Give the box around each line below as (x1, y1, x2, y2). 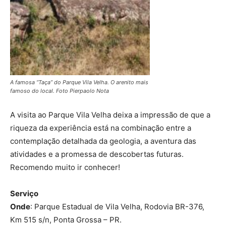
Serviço (10, 189, 38, 199)
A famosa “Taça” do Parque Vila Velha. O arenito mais (10, 79, 148, 86)
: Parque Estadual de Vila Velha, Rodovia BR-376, (30, 202, 204, 212)
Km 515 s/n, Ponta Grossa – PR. (10, 215, 122, 225)
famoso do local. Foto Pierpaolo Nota (10, 87, 109, 95)
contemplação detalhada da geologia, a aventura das (10, 136, 196, 146)
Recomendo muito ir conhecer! (10, 162, 120, 173)
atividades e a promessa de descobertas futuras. (10, 149, 184, 159)
